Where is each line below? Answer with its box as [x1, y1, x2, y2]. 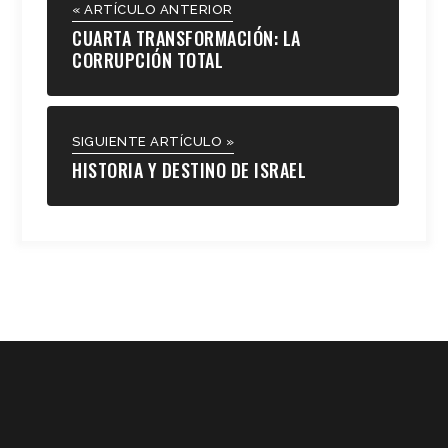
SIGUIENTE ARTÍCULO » [72, 133, 235, 149]
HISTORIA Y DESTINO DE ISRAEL [72, 156, 307, 183]
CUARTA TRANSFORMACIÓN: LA [72, 24, 301, 51]
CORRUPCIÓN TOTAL [72, 46, 224, 73]
